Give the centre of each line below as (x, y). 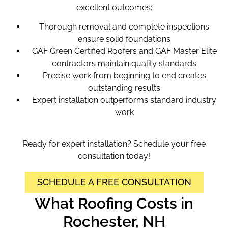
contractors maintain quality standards (124, 63)
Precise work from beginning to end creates (124, 75)
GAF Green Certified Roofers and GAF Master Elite (124, 51)
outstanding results (124, 88)
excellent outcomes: (114, 7)
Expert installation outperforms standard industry (124, 100)
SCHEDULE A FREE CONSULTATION (114, 182)
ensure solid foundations (124, 39)
